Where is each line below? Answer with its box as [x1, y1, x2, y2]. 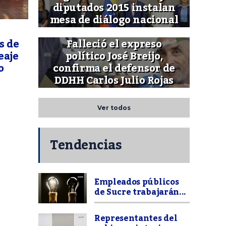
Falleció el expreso [66, 34, 162, 55]
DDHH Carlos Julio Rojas [54, 71, 174, 91]
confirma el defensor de [53, 59, 175, 79]
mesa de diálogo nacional [49, 10, 179, 31]
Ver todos [97, 104, 131, 112]
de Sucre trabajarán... [94, 184, 186, 201]
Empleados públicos [94, 174, 179, 191]
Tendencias [50, 133, 122, 158]
